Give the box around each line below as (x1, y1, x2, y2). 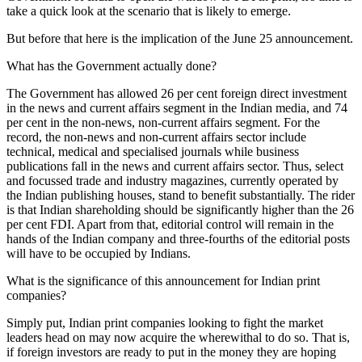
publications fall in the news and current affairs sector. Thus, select (6, 158, 343, 173)
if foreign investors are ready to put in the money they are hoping (6, 344, 336, 359)
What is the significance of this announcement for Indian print (6, 273, 320, 288)
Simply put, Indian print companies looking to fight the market (6, 315, 323, 330)
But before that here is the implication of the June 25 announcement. (6, 31, 353, 45)
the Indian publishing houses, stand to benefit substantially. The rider (6, 187, 355, 202)
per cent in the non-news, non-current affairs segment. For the (6, 115, 320, 129)
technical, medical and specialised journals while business (6, 144, 299, 158)
